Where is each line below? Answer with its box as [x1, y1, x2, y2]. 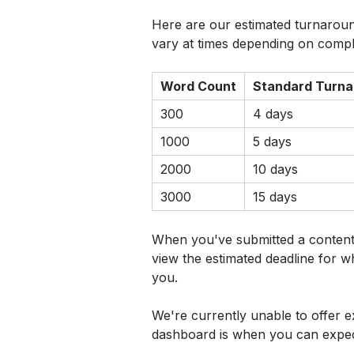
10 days [253, 161, 298, 177]
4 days [253, 106, 293, 122]
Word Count [160, 78, 236, 94]
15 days [253, 189, 297, 205]
